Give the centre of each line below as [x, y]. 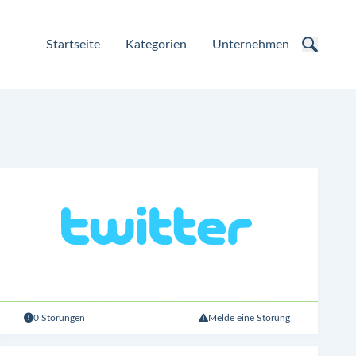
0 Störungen [60, 317]
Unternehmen [251, 44]
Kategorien [156, 44]
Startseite [73, 44]
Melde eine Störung [249, 317]
